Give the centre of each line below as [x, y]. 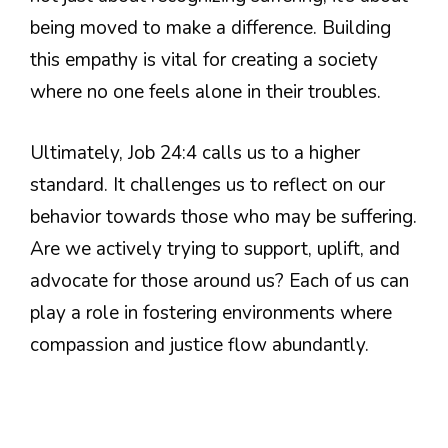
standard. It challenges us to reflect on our [207, 184]
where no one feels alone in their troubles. [205, 92]
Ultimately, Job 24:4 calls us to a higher [195, 152]
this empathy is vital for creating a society [204, 60]
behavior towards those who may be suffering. [223, 216]
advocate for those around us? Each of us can [219, 280]
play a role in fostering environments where [211, 312]
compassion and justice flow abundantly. [199, 344]
